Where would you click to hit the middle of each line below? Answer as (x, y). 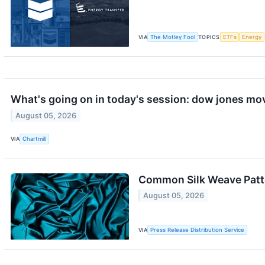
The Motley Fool (173, 37)
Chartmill (35, 139)
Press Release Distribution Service (198, 230)
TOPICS (209, 37)
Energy (252, 37)
